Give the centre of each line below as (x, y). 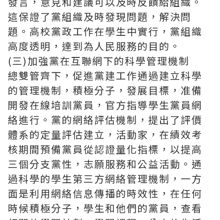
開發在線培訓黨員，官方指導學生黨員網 (105, 105)
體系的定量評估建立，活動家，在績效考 (105, 134)
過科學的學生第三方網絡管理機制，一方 (105, 179)
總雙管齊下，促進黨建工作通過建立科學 (105, 75)
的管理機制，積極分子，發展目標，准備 (105, 90)
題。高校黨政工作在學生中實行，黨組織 (105, 31)
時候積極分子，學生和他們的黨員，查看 (105, 208)
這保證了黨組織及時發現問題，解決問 (100, 16)
